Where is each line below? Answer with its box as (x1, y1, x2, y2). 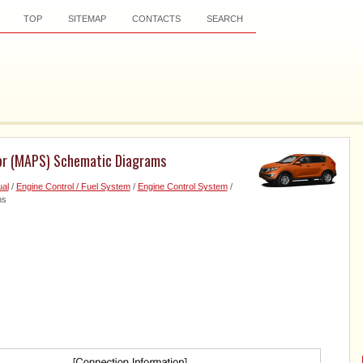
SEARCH (206, 14, 243, 23)
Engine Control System (137, 181, 228, 191)
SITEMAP (67, 14, 106, 23)
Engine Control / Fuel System (15, 181, 130, 191)
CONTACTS (131, 14, 181, 23)
